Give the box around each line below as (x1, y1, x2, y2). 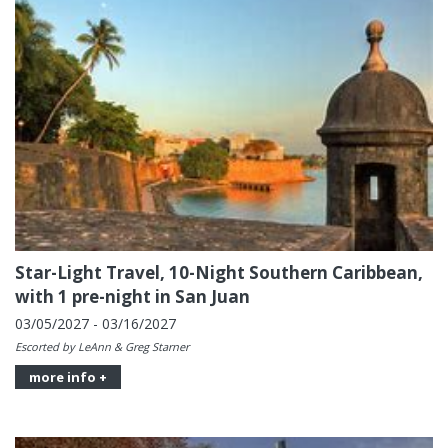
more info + (29, 367, 107, 386)
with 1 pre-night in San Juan (15, 284, 250, 308)
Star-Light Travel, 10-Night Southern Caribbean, (15, 260, 423, 284)
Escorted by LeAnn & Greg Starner (15, 338, 189, 354)
